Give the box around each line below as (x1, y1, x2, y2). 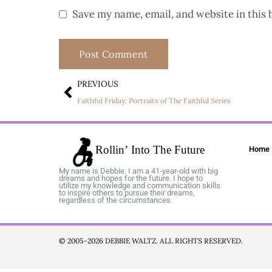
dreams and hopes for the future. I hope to (59, 173, 203, 183)
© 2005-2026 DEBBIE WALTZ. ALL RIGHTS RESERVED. (59, 236, 243, 245)
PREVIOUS (77, 78, 118, 90)
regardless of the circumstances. (59, 195, 172, 205)
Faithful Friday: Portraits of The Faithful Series (77, 96, 231, 106)
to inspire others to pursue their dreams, (59, 188, 195, 197)
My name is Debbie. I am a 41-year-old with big (59, 166, 218, 175)
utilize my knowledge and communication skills (59, 180, 220, 190)
